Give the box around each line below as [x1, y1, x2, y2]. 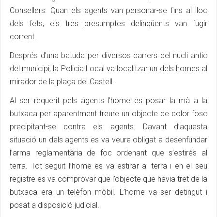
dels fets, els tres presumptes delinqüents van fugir [10, 19, 207, 29]
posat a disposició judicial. [10, 201, 99, 210]
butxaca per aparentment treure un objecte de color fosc [10, 109, 207, 119]
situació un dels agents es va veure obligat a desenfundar [10, 135, 207, 145]
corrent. [10, 32, 36, 42]
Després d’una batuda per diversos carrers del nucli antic [10, 51, 207, 61]
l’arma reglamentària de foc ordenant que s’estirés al [10, 148, 207, 158]
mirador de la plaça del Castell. [10, 77, 114, 87]
